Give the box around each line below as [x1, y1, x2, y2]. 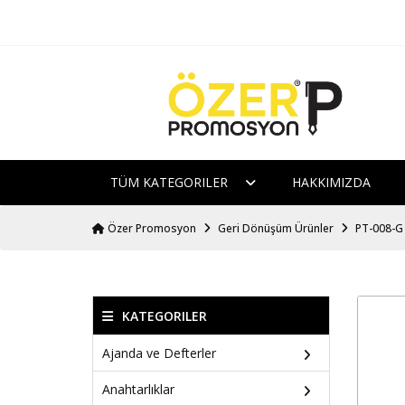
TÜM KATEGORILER [110, 174, 231, 192]
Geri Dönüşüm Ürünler [218, 221, 334, 237]
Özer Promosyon [105, 221, 196, 237]
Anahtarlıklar [102, 380, 174, 398]
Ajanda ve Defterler [102, 344, 216, 362]
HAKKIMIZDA [292, 174, 371, 192]
